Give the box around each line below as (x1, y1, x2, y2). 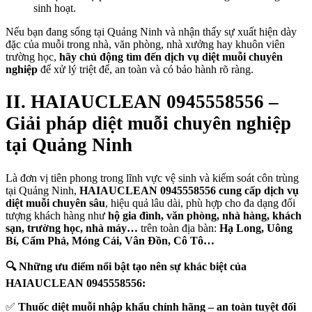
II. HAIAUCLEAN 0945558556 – (6, 91, 279, 113)
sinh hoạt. (33, 1, 76, 14)
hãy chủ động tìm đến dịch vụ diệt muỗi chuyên (59, 50, 283, 63)
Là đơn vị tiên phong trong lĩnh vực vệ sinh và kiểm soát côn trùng (6, 171, 299, 184)
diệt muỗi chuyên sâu (6, 196, 105, 209)
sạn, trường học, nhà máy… (6, 221, 138, 234)
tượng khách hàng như (6, 209, 108, 221)
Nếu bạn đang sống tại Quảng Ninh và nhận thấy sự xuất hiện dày (6, 25, 297, 38)
